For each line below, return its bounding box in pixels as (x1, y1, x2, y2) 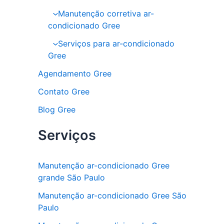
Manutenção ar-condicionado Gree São (38, 190, 186, 200)
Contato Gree (38, 86, 89, 97)
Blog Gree (38, 104, 75, 115)
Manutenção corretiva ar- (57, 8, 154, 19)
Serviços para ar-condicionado (57, 38, 174, 49)
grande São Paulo (38, 172, 105, 182)
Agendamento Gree (38, 68, 111, 79)
